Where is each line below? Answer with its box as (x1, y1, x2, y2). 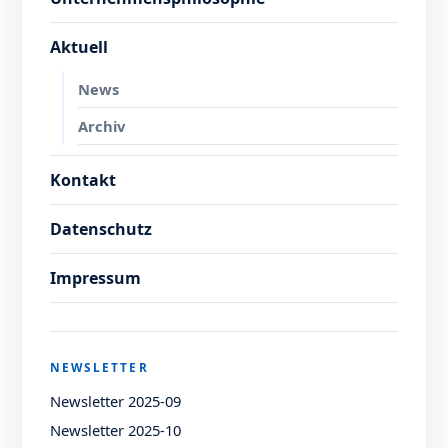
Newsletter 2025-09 (50, 390, 182, 411)
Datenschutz (50, 217, 153, 240)
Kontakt (50, 168, 117, 191)
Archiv (78, 115, 126, 136)
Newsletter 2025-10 (50, 419, 182, 440)
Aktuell (50, 35, 109, 58)
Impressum (50, 266, 142, 289)
